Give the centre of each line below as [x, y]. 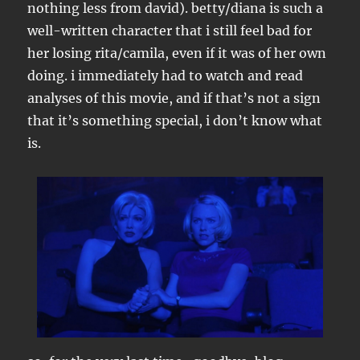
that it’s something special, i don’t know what [175, 121]
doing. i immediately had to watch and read [166, 76]
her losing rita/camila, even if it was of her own [177, 53]
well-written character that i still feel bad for [170, 31]
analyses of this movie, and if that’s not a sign [174, 98]
